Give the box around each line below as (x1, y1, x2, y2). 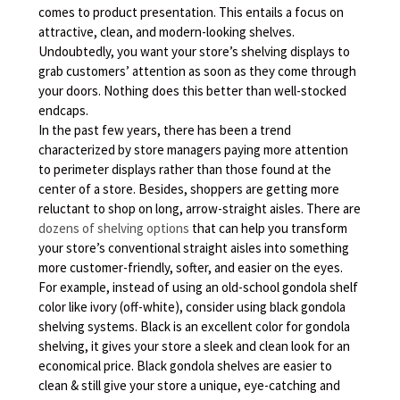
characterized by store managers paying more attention (38, 140, 349, 158)
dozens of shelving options (38, 219, 190, 237)
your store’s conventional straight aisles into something (38, 238, 350, 256)
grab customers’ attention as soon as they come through (38, 62, 357, 79)
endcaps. (38, 101, 89, 119)
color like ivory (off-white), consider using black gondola (38, 297, 346, 315)
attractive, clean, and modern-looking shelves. (38, 22, 296, 40)
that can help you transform (189, 219, 348, 237)
